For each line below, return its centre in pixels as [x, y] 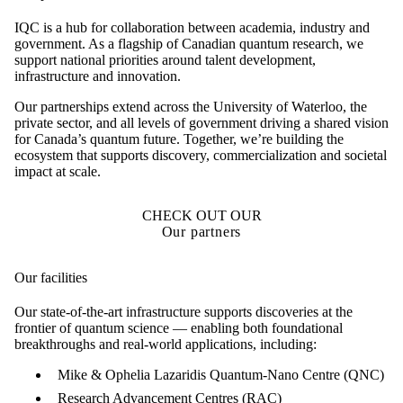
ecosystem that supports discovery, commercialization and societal [201, 155]
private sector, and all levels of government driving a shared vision [201, 122]
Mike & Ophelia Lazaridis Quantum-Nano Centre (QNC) [223, 374]
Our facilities [51, 277]
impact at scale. [58, 171]
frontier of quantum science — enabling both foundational [179, 327]
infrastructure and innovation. [98, 76]
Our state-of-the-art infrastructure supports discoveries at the [184, 311]
